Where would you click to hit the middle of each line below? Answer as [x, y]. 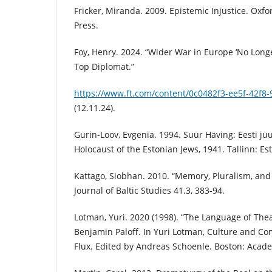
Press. [86, 25]
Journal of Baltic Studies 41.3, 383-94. [149, 191]
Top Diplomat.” [104, 67]
